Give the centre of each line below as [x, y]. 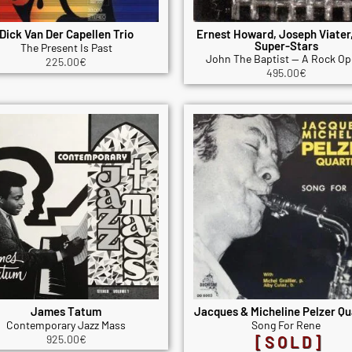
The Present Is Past [66, 48]
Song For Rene [286, 324]
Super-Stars [286, 46]
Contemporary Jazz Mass [66, 324]
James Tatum [66, 311]
